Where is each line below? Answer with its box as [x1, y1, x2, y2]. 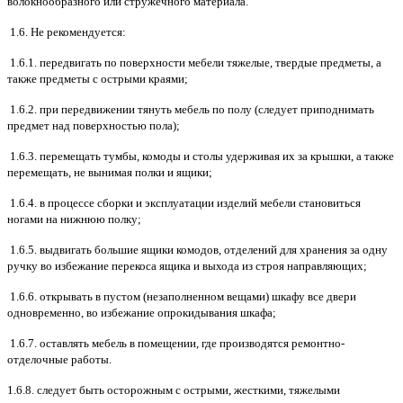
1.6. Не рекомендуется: [7, 25, 126, 40]
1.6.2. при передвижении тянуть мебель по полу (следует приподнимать [7, 103, 374, 117]
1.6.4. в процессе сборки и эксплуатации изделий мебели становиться [7, 196, 361, 210]
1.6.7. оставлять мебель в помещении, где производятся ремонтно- [7, 336, 345, 351]
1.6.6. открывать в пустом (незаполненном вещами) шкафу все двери [7, 290, 356, 304]
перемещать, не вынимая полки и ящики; [7, 166, 212, 180]
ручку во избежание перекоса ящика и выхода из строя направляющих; [7, 259, 367, 273]
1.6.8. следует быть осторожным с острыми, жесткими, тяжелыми [7, 383, 340, 398]
